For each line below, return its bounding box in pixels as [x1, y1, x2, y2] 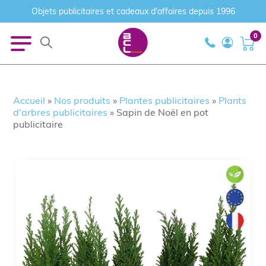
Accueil [13, 94, 46, 106]
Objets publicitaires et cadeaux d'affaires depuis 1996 [31, 6, 235, 17]
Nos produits [54, 94, 111, 106]
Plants [218, 94, 247, 106]
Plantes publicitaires [119, 94, 210, 106]
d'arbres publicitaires [13, 106, 108, 118]
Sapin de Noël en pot [116, 106, 209, 118]
